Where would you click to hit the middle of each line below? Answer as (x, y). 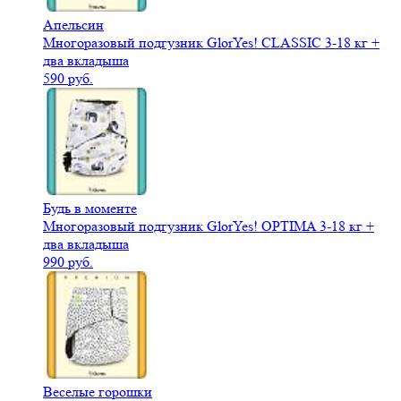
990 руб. (68, 262)
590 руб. (68, 79)
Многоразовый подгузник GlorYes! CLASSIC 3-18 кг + (211, 43)
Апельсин (73, 25)
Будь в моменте (90, 209)
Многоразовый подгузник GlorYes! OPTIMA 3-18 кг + (209, 226)
